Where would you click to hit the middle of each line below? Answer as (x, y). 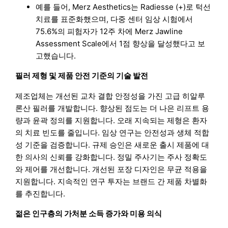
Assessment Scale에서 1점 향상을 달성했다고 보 (121, 44)
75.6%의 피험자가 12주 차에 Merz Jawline (109, 32)
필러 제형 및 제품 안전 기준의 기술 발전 (82, 76)
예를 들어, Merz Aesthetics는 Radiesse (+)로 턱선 (123, 7)
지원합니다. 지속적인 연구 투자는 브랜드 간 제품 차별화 (111, 181)
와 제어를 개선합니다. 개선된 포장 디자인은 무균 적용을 (111, 169)
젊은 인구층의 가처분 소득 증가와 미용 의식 (89, 213)
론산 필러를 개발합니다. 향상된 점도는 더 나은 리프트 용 (112, 108)
